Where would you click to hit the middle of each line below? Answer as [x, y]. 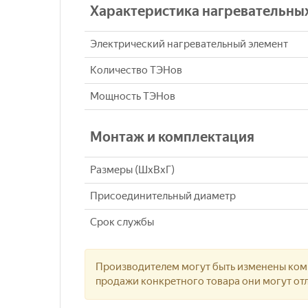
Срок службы [122, 222]
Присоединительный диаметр [163, 196]
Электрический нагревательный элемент [189, 44]
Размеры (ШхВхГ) [132, 170]
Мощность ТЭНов [133, 97]
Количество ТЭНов [136, 70]
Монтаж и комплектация [172, 137]
